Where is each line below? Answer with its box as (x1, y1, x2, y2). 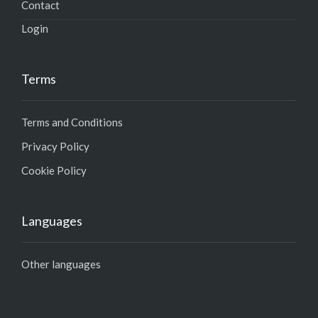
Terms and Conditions (21, 116, 123, 129)
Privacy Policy (21, 140, 89, 153)
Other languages (21, 258, 101, 271)
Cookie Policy (21, 164, 87, 177)
